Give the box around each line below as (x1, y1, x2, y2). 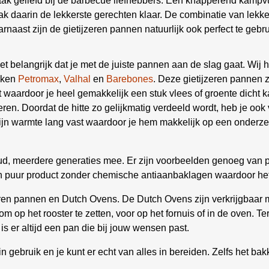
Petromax (18, 74, 59, 84)
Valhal (64, 74, 91, 84)
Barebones (106, 74, 153, 84)
